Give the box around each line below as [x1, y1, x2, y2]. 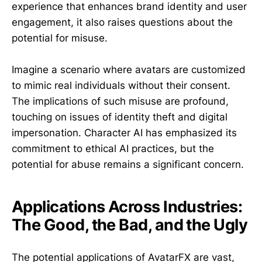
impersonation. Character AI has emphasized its [12, 126, 237, 139]
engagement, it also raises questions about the [12, 16, 233, 28]
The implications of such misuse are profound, [12, 95, 229, 107]
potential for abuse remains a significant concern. [12, 158, 244, 170]
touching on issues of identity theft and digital [12, 111, 227, 123]
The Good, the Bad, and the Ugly [12, 215, 248, 235]
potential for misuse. [12, 32, 108, 44]
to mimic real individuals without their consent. [12, 79, 230, 91]
